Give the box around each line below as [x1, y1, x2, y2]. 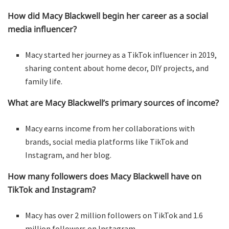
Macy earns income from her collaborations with [25, 123, 195, 133]
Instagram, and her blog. [25, 149, 112, 160]
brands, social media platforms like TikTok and [25, 136, 189, 147]
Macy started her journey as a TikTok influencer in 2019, [25, 49, 217, 60]
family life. [25, 76, 63, 86]
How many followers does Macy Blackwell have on [8, 170, 201, 182]
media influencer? [8, 23, 77, 35]
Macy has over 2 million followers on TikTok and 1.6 [25, 210, 203, 220]
